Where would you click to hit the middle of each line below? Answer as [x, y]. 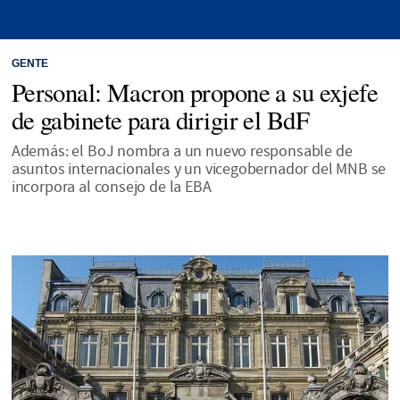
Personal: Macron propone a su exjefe [195, 92]
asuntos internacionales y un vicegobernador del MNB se [199, 169]
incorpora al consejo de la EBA [111, 187]
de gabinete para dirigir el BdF [160, 119]
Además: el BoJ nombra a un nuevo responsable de [182, 151]
